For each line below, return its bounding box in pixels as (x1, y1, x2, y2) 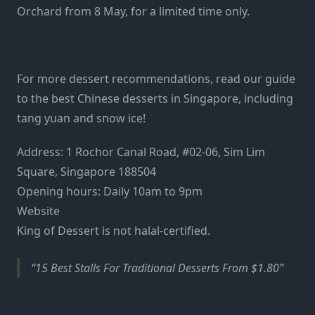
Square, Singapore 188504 (17, 163, 156, 179)
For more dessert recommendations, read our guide (17, 70, 295, 86)
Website (17, 202, 60, 219)
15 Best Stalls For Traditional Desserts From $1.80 (35, 260, 279, 276)
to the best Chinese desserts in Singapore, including (17, 90, 293, 106)
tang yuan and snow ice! (17, 110, 146, 126)
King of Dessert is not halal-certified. (17, 222, 210, 238)
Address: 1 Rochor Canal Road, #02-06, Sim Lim (17, 143, 265, 160)
